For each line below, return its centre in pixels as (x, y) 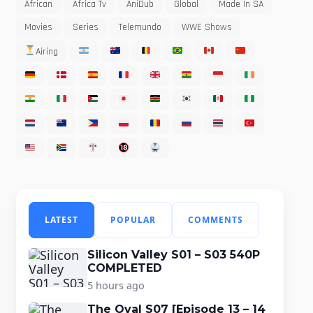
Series (85, 28)
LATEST (61, 220)
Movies (38, 28)
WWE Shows (206, 28)
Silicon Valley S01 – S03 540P (173, 255)
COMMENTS (215, 220)
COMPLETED (124, 268)
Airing (46, 51)
